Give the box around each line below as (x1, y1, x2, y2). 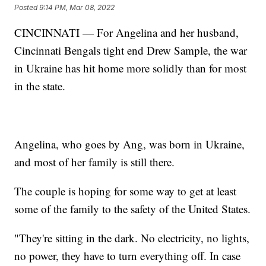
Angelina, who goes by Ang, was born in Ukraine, (14, 136, 245, 151)
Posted (14, 3, 40, 12)
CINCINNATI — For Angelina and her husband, (14, 24, 239, 40)
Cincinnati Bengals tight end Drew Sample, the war (14, 42, 248, 58)
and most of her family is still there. (14, 154, 175, 169)
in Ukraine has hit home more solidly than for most (14, 60, 247, 75)
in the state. (14, 78, 66, 93)
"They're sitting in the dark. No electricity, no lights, (14, 230, 250, 245)
